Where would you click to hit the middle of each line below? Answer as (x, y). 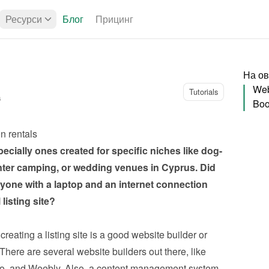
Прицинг (114, 19)
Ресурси (24, 19)
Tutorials (203, 92)
